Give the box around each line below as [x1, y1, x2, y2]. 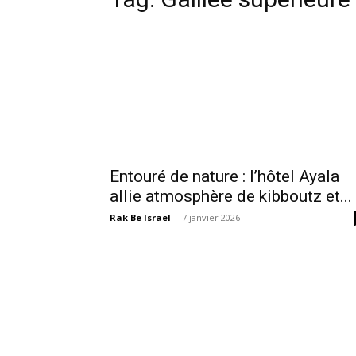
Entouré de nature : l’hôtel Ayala [110, 167, 339, 186]
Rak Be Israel [110, 211, 171, 223]
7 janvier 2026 [182, 211, 240, 223]
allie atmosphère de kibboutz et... [110, 187, 352, 206]
